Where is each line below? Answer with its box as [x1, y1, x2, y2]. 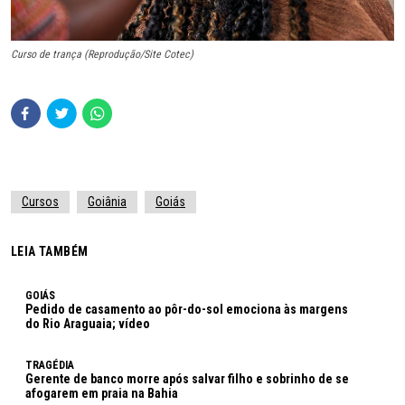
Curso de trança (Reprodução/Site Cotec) [11, 48, 193, 61]
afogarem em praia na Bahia [25, 386, 178, 401]
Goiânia [88, 194, 127, 210]
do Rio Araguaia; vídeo [25, 316, 150, 332]
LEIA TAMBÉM [11, 244, 89, 259]
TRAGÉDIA [25, 359, 74, 372]
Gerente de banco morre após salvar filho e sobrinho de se [25, 372, 349, 387]
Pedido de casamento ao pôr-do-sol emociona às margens [25, 302, 348, 317]
